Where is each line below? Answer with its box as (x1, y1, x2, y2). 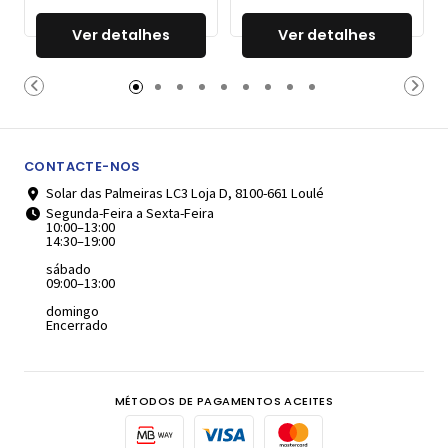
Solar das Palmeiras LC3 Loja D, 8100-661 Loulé (45, 184, 324, 203)
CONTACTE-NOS (24, 158, 141, 176)
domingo (45, 302, 99, 321)
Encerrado (45, 316, 108, 335)
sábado (45, 260, 91, 279)
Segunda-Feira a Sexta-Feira (45, 204, 214, 223)
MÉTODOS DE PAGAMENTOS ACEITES (114, 393, 334, 410)
